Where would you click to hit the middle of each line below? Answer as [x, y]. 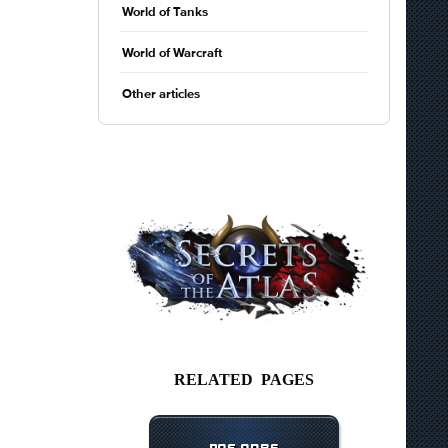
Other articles [161, 94]
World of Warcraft [172, 53]
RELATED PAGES [244, 378]
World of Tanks [165, 12]
